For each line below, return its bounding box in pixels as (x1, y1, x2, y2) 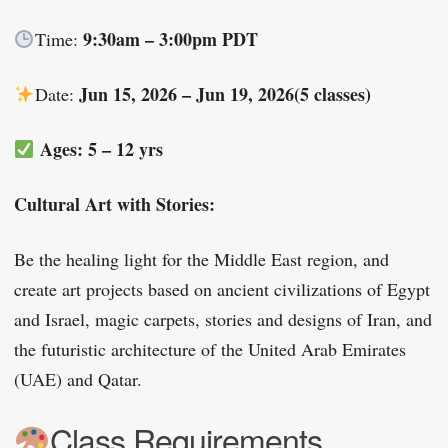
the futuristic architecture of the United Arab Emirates (14, 336, 406, 361)
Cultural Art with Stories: (14, 190, 215, 217)
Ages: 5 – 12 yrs (34, 135, 163, 162)
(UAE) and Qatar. (14, 366, 142, 391)
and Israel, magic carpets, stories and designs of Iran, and (14, 306, 432, 331)
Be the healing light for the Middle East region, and (14, 246, 389, 271)
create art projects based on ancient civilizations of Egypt (14, 276, 430, 301)
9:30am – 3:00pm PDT (77, 25, 258, 52)
